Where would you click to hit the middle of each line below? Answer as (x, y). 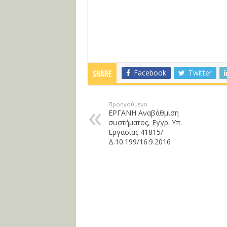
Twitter (200, 73)
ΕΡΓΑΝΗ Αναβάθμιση (143, 113)
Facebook (150, 73)
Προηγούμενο (128, 104)
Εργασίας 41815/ (136, 132)
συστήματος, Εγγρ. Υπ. (145, 122)
